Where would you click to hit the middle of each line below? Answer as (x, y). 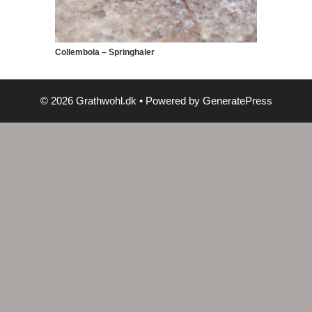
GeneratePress (237, 101)
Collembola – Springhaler (105, 53)
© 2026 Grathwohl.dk (88, 101)
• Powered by (169, 101)
